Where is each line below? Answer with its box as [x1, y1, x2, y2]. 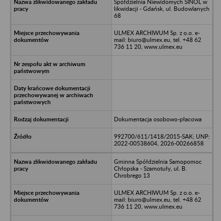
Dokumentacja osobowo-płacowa [113, 115, 202, 123]
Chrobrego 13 [113, 171, 150, 179]
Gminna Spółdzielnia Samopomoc [113, 157, 202, 165]
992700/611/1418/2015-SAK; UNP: [113, 132, 210, 140]
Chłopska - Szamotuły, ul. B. [113, 164, 187, 172]
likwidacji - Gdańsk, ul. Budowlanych [113, 4, 210, 12]
